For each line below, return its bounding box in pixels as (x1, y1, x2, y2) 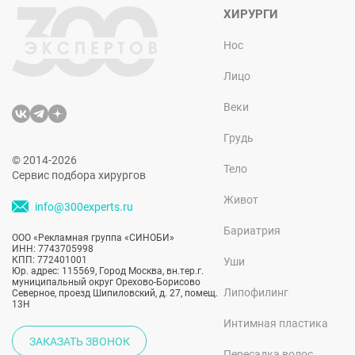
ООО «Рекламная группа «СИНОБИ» (12, 232, 174, 243)
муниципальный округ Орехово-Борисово (12, 277, 200, 288)
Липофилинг (223, 286, 288, 299)
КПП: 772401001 (12, 254, 87, 265)
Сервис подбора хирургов (12, 169, 146, 181)
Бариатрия (223, 224, 281, 237)
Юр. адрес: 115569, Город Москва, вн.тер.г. (12, 265, 204, 277)
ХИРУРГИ (223, 7, 278, 21)
